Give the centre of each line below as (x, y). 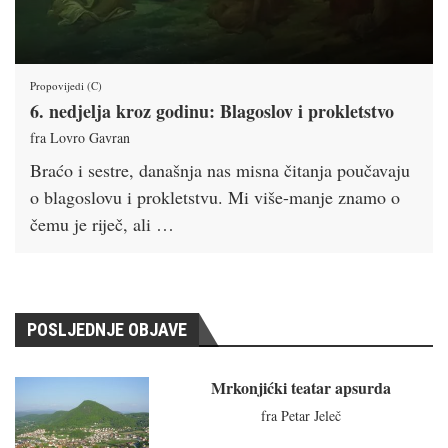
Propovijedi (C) (66, 86)
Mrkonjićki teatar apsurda (300, 388)
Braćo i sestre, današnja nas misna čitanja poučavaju (220, 170)
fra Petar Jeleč (300, 416)
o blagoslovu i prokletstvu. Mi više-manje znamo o (215, 197)
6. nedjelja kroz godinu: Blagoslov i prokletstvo (212, 111)
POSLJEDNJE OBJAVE (107, 330)
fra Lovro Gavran (80, 138)
